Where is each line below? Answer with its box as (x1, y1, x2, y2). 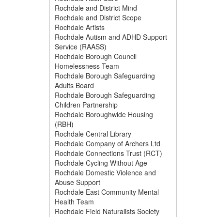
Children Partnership (55, 100, 118, 109)
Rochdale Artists (55, 22, 105, 32)
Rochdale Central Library (55, 129, 131, 139)
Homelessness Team (55, 61, 119, 71)
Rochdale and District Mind (55, 3, 137, 13)
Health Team (55, 197, 94, 206)
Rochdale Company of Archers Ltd (55, 139, 160, 148)
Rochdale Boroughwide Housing (55, 109, 153, 119)
